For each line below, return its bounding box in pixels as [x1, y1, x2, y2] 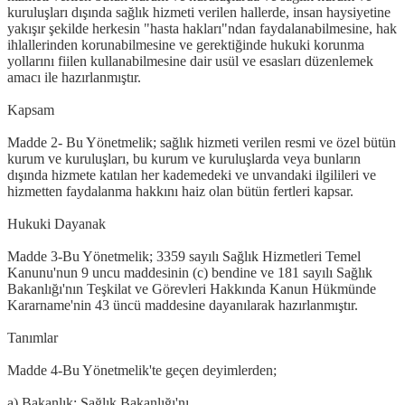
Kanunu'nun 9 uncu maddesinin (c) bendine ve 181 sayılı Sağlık [7, 264, 372, 280]
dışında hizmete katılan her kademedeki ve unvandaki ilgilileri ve [7, 166, 376, 183]
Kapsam [7, 101, 54, 118]
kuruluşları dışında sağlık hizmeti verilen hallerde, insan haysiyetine [7, 4, 391, 20]
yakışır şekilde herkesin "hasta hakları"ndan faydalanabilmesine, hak [7, 20, 397, 36]
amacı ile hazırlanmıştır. [7, 69, 141, 85]
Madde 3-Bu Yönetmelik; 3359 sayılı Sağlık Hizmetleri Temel [7, 248, 361, 264]
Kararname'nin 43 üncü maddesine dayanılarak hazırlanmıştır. [7, 297, 358, 313]
